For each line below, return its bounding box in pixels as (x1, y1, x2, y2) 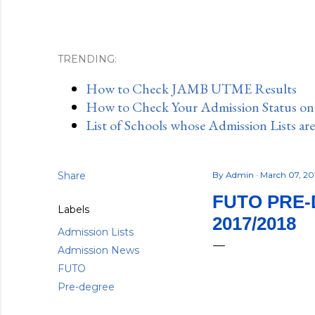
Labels (58, 203, 89, 216)
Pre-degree (58, 281, 115, 293)
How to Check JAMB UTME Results (86, 79, 297, 98)
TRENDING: (58, 53, 117, 65)
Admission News (58, 244, 139, 257)
